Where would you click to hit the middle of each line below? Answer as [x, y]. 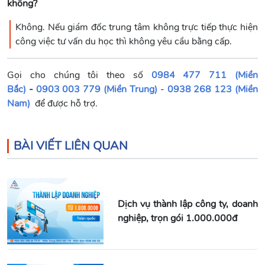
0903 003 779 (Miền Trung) [96, 89]
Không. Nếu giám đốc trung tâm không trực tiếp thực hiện [137, 27]
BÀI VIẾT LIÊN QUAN [71, 146]
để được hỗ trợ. [64, 103]
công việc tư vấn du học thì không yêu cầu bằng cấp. [124, 41]
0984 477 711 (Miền [205, 75]
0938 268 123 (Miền [213, 89]
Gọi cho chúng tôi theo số [79, 75]
